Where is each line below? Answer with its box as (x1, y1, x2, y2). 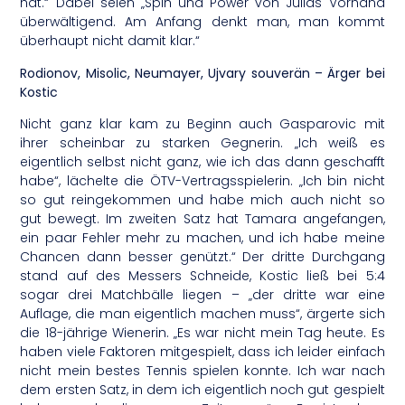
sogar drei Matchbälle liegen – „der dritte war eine (20, 286, 385, 305)
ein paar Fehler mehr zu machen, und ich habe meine (20, 229, 385, 248)
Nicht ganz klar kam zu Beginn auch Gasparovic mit (20, 115, 385, 134)
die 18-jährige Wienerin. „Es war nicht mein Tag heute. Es (20, 324, 385, 343)
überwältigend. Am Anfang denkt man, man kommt (20, 13, 385, 32)
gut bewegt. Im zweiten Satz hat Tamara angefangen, (20, 210, 385, 229)
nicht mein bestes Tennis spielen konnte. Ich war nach (20, 362, 385, 381)
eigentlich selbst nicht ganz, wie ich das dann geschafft (20, 153, 385, 172)
